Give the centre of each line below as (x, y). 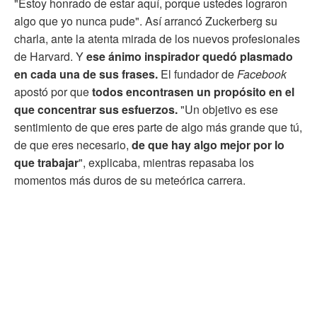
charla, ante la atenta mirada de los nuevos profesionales (157, 38)
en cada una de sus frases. (86, 74)
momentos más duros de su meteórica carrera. (130, 180)
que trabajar (46, 162)
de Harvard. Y (50, 56)
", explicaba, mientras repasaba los (166, 162)
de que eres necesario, (71, 144)
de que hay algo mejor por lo (207, 144)
